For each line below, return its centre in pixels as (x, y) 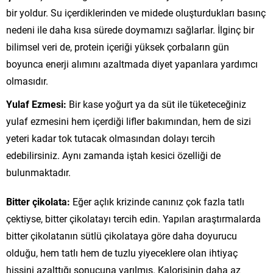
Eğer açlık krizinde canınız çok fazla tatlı (158, 201)
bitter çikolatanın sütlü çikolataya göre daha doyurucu (122, 235)
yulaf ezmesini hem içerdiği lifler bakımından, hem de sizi (129, 121)
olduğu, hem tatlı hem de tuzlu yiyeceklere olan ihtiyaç (122, 252)
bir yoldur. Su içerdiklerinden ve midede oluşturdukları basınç (136, 12)
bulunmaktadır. (38, 172)
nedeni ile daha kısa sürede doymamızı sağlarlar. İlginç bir (130, 29)
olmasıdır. (27, 80)
